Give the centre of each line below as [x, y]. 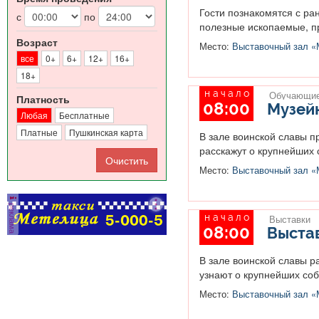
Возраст [37, 42]
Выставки [289, 220]
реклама [13, 217]
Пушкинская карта [106, 132]
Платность [43, 99]
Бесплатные [84, 115]
